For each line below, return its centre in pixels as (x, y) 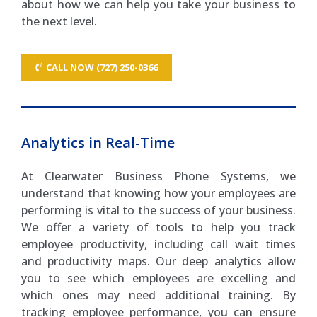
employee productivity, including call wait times (158, 244)
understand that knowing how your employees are (158, 194)
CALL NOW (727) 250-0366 (102, 68)
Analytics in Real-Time (98, 143)
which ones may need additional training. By (158, 295)
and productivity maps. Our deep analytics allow (158, 261)
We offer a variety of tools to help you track (158, 227)
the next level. (59, 21)
